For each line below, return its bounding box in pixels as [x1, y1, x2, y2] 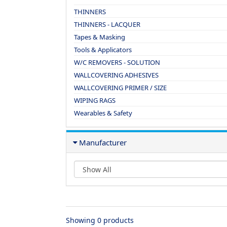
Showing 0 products [66, 215, 136, 225]
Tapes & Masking [74, 32, 125, 42]
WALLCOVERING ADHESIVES [74, 70, 159, 80]
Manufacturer [79, 137, 127, 147]
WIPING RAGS [74, 96, 116, 105]
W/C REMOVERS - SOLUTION [74, 58, 160, 67]
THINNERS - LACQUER [74, 20, 140, 29]
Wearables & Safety [74, 108, 132, 118]
